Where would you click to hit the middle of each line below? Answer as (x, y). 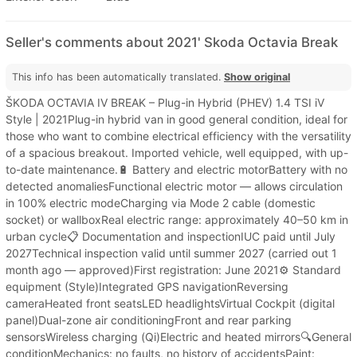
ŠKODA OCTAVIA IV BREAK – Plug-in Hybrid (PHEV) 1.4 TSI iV (165, 102)
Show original (257, 76)
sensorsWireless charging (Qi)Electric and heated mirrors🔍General (178, 336)
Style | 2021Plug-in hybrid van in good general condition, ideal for (177, 119)
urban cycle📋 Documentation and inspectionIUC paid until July (171, 236)
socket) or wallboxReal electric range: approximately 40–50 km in (177, 219)
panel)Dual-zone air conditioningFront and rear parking (149, 320)
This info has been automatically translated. (118, 76)
